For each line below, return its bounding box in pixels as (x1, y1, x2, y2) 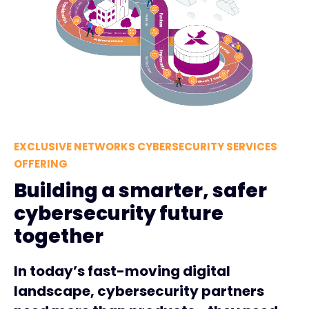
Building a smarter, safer (14, 177, 267, 204)
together (14, 223, 103, 250)
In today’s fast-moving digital (14, 261, 230, 281)
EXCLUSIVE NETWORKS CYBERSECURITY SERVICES (14, 139, 277, 154)
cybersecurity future (14, 200, 223, 227)
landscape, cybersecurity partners (14, 281, 264, 301)
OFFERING (14, 157, 68, 171)
